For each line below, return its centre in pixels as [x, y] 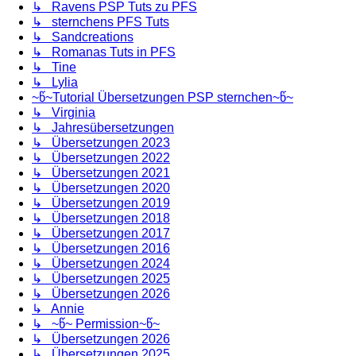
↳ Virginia [64, 112]
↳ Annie [58, 308]
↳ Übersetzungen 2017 [101, 233]
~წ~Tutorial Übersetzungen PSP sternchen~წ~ [163, 97]
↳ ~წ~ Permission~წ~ [96, 323]
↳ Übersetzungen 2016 [101, 248]
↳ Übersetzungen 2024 [101, 263]
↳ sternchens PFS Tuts [101, 21]
